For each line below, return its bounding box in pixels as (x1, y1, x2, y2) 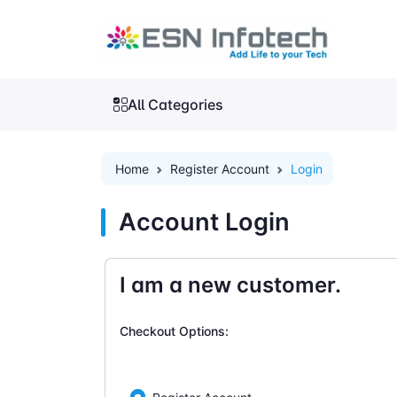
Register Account (170, 161, 269, 177)
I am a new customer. (120, 272, 341, 299)
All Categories (128, 96, 223, 114)
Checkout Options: (120, 323, 229, 339)
